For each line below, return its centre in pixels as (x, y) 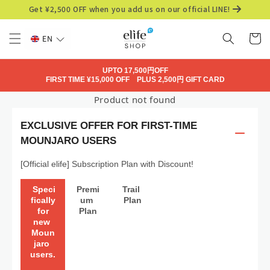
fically (43, 200)
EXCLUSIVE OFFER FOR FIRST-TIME (109, 126)
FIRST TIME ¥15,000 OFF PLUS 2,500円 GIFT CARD (135, 80)
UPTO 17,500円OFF (135, 71)
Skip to (33, 8)
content (34, 19)
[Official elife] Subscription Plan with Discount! (107, 164)
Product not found (135, 99)
